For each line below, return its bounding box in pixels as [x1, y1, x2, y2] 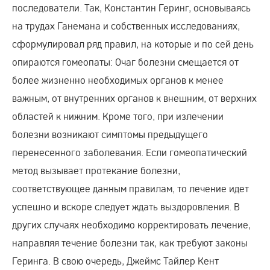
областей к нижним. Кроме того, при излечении [12, 109, 224, 122]
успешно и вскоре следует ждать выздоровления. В [12, 199, 240, 213]
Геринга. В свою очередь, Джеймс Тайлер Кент [12, 254, 219, 267]
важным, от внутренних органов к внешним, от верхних [12, 91, 257, 104]
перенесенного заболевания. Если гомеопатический [12, 145, 247, 159]
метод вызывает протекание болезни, [12, 163, 180, 177]
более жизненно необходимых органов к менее [12, 73, 224, 86]
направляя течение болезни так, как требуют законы [12, 236, 248, 249]
